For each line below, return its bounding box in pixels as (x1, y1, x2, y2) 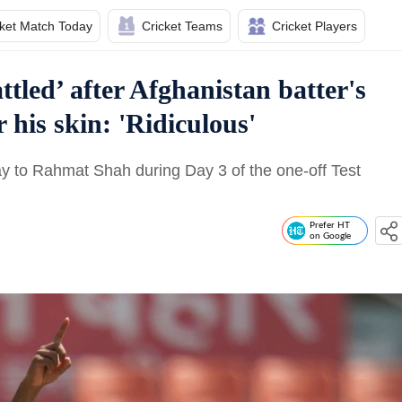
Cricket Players (272, 19, 357, 33)
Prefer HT (310, 221, 350, 230)
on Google (310, 232, 351, 240)
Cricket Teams (142, 19, 223, 33)
